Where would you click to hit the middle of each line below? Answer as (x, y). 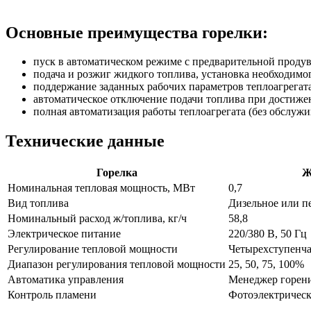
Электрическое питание (64, 234)
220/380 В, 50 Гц (268, 234)
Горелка (117, 173)
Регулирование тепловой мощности (93, 249)
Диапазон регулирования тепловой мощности (117, 264)
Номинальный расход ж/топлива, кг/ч (97, 219)
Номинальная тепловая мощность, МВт (101, 188)
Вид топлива (38, 203)
